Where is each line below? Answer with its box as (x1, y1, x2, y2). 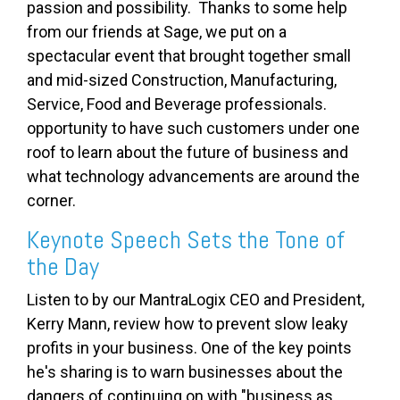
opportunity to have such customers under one (27, 118, 360, 137)
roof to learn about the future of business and (27, 142, 348, 162)
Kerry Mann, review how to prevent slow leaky (27, 313, 348, 333)
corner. (27, 190, 76, 210)
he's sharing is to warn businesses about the (27, 362, 343, 381)
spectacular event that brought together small (27, 46, 351, 65)
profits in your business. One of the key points (27, 337, 352, 357)
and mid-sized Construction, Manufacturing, (27, 70, 337, 89)
